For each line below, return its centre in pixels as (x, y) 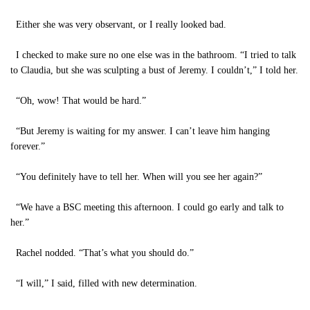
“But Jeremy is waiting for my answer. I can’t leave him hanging (140, 131)
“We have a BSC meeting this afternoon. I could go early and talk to (147, 207)
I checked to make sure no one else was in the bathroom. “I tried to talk (153, 55)
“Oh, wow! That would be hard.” (78, 101)
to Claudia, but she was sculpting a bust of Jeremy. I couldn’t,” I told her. (154, 70)
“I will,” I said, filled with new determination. (104, 283)
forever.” (28, 146)
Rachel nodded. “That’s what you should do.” (102, 253)
